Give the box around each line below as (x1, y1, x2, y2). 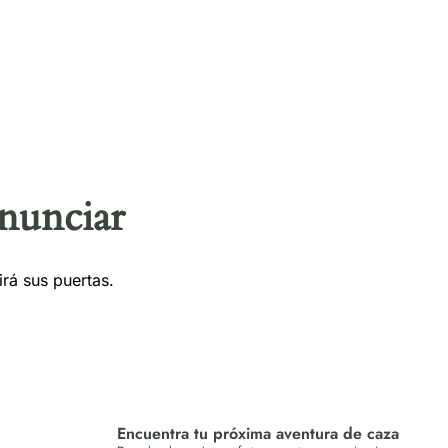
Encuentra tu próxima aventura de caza (117, 422, 399, 446)
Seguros (67, 33, 134, 52)
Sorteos (173, 33, 234, 52)
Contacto (273, 33, 345, 52)
